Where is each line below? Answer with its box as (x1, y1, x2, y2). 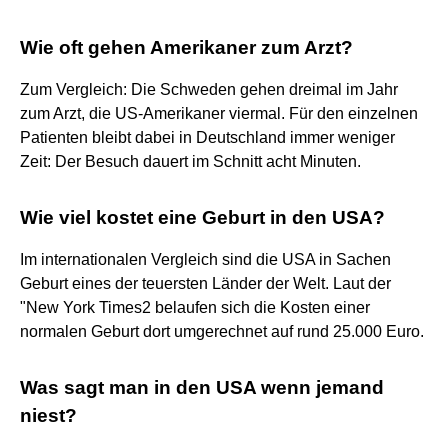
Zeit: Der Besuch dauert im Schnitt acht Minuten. (20, 152, 361, 170)
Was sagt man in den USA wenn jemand (20, 376, 384, 398)
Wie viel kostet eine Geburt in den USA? (20, 206, 385, 228)
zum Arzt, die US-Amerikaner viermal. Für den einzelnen (20, 104, 418, 122)
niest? (20, 404, 77, 426)
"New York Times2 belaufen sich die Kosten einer (20, 298, 370, 316)
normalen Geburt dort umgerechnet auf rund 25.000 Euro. (20, 322, 424, 340)
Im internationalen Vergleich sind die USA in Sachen (20, 250, 391, 268)
